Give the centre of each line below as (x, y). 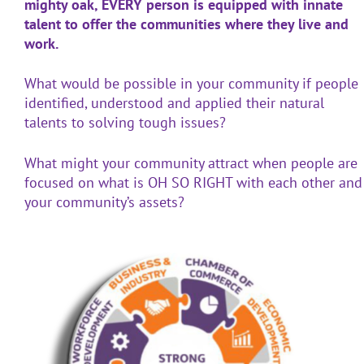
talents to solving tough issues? (125, 123)
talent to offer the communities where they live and (186, 24)
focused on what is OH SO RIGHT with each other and (193, 182)
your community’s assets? (104, 201)
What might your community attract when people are (191, 162)
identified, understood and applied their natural (174, 103)
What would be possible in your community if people (191, 84)
